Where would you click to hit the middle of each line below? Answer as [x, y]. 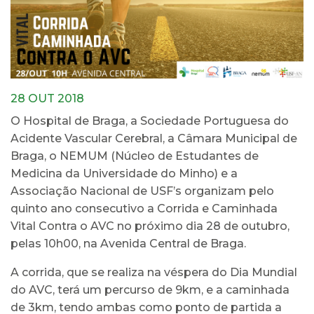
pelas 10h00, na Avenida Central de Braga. [128, 243]
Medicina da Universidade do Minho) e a [124, 173]
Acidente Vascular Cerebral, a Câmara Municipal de [154, 138]
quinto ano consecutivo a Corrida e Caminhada [144, 208]
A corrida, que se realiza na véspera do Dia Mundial [154, 272]
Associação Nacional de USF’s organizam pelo [142, 191]
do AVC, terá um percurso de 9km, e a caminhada [150, 289]
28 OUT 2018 [47, 98]
